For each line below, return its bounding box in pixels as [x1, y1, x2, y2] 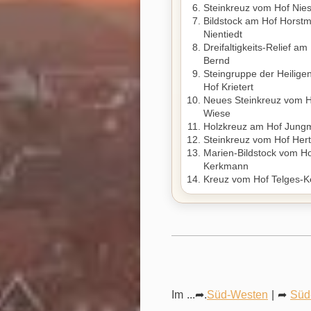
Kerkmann [203, 160, 249, 172]
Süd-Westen [207, 288, 268, 301]
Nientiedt [203, 28, 242, 40]
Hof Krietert [203, 81, 253, 93]
